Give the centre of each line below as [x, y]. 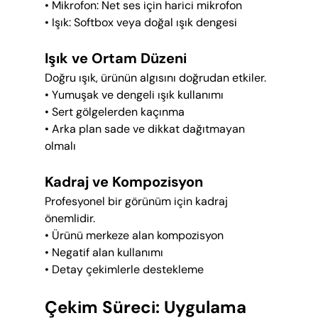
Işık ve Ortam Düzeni [115, 59]
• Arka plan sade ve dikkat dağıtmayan [146, 129]
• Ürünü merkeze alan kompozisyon [134, 236]
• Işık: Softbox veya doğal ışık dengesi [141, 23]
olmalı [60, 146]
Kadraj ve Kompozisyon [124, 182]
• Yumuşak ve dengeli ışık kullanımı [134, 95]
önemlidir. [70, 219]
